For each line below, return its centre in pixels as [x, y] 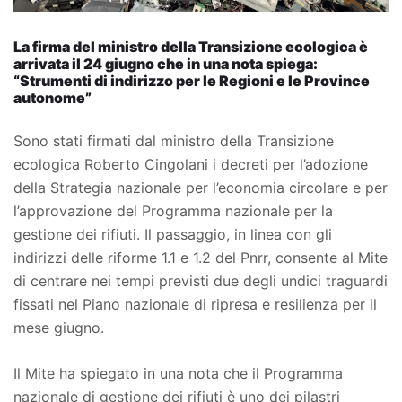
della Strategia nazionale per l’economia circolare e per [201, 187]
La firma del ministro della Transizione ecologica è [191, 46]
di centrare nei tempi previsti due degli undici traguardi [201, 280]
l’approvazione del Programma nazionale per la [173, 210]
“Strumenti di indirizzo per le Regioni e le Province [192, 80]
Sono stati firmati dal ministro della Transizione [174, 140]
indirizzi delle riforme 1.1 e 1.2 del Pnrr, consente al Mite [201, 257]
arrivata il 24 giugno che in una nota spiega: [166, 63]
